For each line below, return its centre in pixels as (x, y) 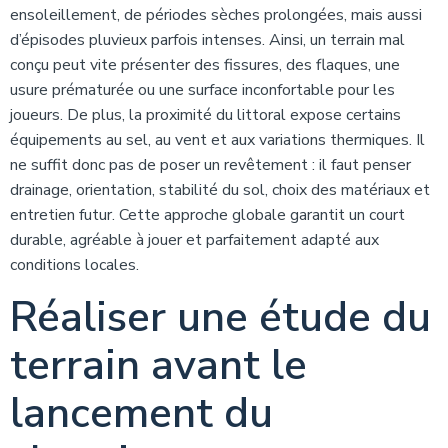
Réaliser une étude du (220, 317)
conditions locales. (74, 265)
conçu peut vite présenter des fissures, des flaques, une (205, 65)
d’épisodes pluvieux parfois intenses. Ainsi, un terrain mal (207, 40)
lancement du (141, 413)
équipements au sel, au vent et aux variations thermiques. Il (217, 140)
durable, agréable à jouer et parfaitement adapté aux (194, 240)
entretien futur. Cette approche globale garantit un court (207, 215)
